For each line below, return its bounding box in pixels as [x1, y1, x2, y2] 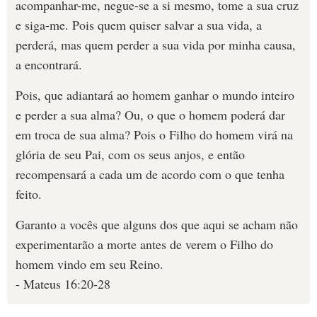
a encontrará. [16, 56, 82, 73]
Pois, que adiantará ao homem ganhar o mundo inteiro [16, 86, 294, 103]
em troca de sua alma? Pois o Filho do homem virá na [16, 126, 293, 143]
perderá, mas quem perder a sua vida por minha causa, [16, 36, 296, 53]
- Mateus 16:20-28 [16, 275, 110, 292]
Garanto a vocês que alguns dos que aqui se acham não [16, 216, 298, 233]
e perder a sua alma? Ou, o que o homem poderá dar [16, 106, 285, 123]
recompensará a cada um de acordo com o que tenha [16, 166, 284, 183]
